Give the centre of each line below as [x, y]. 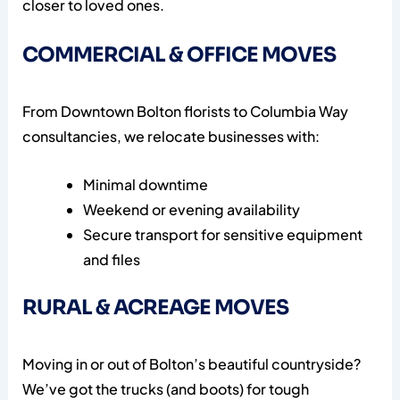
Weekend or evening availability [191, 209]
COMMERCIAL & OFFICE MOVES [179, 55]
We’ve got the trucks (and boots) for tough [165, 388]
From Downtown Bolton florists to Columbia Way [185, 112]
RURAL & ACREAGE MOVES [155, 307]
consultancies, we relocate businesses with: [171, 137]
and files [111, 259]
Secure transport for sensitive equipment [222, 234]
